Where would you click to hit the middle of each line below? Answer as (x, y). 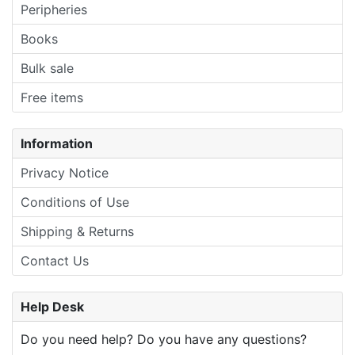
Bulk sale (47, 68)
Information (57, 143)
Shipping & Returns (77, 231)
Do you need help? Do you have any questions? (164, 339)
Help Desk (52, 306)
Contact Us (55, 260)
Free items (52, 97)
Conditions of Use (75, 202)
